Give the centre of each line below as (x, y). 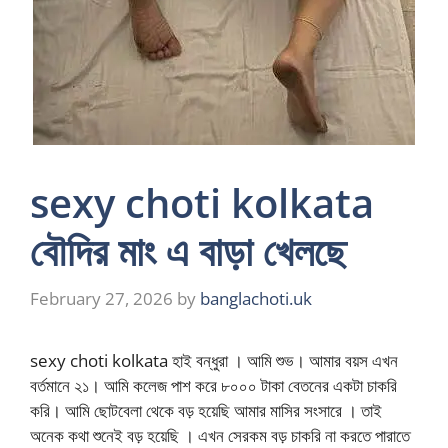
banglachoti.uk (256, 298)
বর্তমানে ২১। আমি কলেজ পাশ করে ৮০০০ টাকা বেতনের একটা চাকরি (213, 385)
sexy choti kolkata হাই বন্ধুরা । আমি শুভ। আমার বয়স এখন (214, 360)
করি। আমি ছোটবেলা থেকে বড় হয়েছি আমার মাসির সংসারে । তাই (206, 410)
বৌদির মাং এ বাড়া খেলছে (188, 250)
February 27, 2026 (101, 298)
